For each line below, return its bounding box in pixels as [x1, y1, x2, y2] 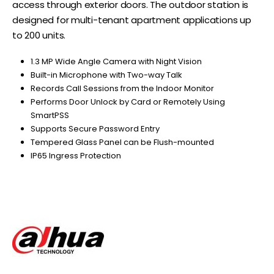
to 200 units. [12, 28, 66, 42]
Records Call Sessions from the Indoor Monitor [30, 82, 214, 94]
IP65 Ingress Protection [30, 149, 121, 161]
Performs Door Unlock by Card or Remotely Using [30, 95, 225, 108]
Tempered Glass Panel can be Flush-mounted [30, 136, 214, 148]
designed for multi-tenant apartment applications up [12, 13, 251, 26]
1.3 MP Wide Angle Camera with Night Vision [30, 55, 202, 67]
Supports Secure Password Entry [30, 122, 160, 135]
